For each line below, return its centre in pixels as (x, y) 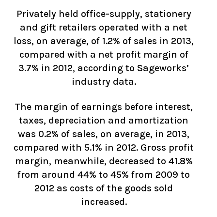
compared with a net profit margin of (104, 54)
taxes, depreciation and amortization (104, 120)
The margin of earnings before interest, (104, 107)
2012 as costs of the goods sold (104, 188)
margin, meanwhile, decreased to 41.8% (104, 161)
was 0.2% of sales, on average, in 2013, (104, 134)
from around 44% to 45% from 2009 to (104, 175)
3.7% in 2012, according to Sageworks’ (104, 68)
